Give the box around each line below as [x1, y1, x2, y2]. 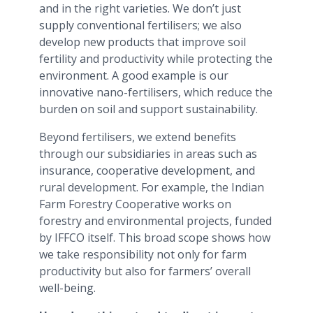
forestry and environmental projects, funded [39, 212, 272, 228]
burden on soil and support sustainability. [39, 101, 258, 117]
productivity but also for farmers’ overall [39, 263, 251, 279]
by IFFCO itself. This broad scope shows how [39, 229, 270, 245]
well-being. [39, 279, 96, 296]
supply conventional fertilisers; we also [39, 17, 242, 33]
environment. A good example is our [39, 67, 228, 83]
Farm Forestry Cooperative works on [39, 196, 231, 212]
